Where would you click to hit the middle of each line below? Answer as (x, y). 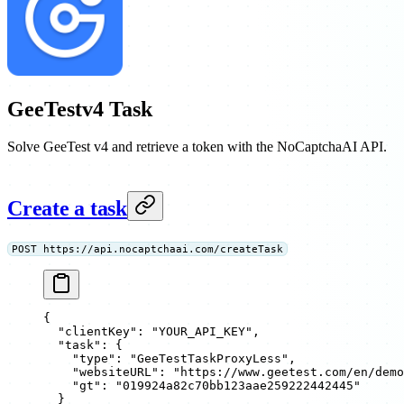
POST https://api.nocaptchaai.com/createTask (147, 249)
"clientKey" (90, 332)
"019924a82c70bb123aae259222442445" (238, 386)
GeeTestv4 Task (80, 109)
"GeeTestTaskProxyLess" (209, 359)
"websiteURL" (101, 372)
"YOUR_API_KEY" (202, 332)
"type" (79, 359)
